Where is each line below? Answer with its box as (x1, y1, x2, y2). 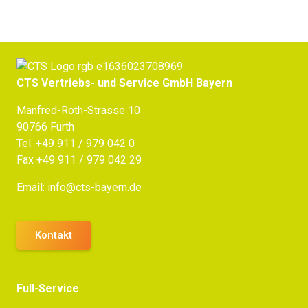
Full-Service (16, 282, 79, 296)
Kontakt (35, 229, 72, 242)
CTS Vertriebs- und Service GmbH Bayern (16, 76, 232, 89)
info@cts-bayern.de (47, 180, 142, 194)
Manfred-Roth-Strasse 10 (16, 103, 140, 117)
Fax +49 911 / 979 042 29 (16, 153, 142, 166)
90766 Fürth (16, 120, 74, 133)
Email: (16, 180, 47, 194)
